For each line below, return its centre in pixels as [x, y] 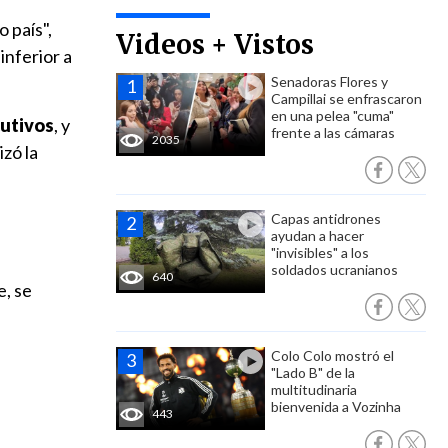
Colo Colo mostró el [332, 355]
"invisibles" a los [320, 252]
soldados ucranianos [334, 269]
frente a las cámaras [333, 132]
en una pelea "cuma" [332, 115]
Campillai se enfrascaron [346, 98]
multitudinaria [314, 389]
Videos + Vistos [215, 44]
